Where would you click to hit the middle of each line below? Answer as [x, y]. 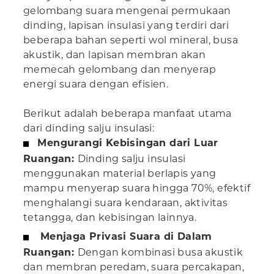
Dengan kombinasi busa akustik [160, 253]
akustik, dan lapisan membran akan [115, 55]
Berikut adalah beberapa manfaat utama [128, 114]
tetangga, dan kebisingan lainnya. [110, 218]
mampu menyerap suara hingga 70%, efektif [137, 188]
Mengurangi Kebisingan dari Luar [128, 143]
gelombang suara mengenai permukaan [127, 11]
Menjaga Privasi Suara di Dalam [126, 237]
